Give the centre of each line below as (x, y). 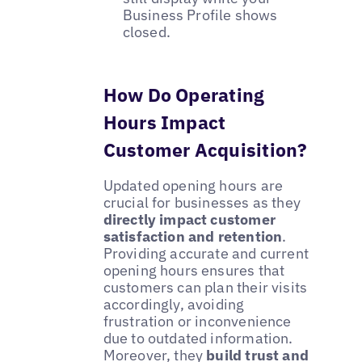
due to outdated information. (198, 339)
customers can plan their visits (205, 288)
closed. (146, 32)
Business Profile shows (200, 15)
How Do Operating (184, 95)
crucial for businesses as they (202, 203)
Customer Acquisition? (205, 150)
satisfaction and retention (193, 237)
